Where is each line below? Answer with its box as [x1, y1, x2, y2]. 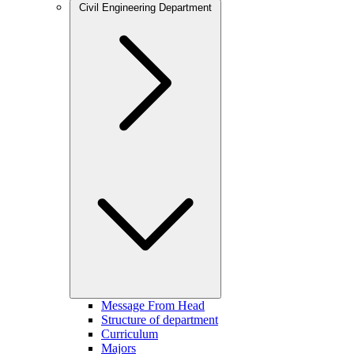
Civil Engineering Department [79, 2, 212, 13]
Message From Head [101, 299, 205, 312]
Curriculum [101, 327, 158, 341]
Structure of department [101, 313, 218, 326]
